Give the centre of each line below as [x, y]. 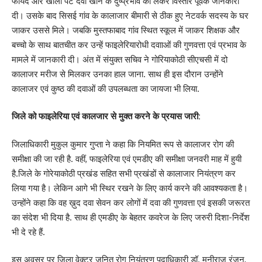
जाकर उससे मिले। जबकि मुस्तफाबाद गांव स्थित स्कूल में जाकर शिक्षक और [126, 30]
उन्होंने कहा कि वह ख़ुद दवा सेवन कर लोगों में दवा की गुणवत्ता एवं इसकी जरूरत [131, 202]
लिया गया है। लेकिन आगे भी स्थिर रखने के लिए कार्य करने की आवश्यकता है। [130, 188]
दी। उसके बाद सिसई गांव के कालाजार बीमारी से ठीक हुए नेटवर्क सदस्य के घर [130, 15]
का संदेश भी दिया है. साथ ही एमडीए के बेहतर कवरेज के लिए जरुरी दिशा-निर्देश [131, 217]
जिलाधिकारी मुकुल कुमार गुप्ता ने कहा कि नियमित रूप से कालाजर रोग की [123, 144]
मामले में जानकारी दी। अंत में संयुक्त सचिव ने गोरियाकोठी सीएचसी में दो [120, 59]
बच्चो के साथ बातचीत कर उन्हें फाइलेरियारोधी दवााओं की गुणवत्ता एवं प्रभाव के [129, 44]
